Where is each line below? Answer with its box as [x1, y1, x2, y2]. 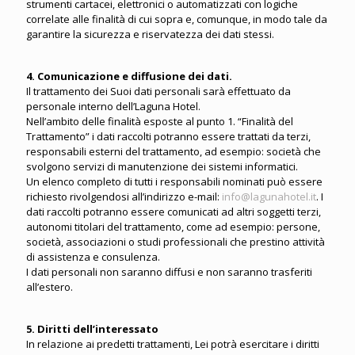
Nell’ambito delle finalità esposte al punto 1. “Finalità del [26, 114, 293, 128]
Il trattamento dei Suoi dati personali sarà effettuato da [26, 84, 291, 98]
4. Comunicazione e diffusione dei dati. [26, 69, 232, 83]
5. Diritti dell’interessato [26, 322, 158, 336]
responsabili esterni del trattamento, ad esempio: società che [26, 144, 321, 158]
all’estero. [26, 280, 73, 294]
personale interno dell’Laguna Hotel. [26, 99, 200, 113]
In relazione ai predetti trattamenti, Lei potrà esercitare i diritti [26, 337, 319, 351]
